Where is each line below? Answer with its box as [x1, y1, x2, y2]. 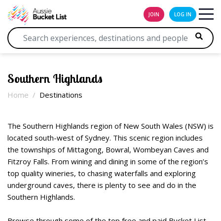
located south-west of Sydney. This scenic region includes [7, 133, 203, 143]
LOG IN [174, 11, 191, 18]
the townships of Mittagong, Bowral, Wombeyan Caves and [7, 145, 209, 154]
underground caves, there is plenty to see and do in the [7, 180, 196, 190]
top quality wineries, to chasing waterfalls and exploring [7, 168, 196, 178]
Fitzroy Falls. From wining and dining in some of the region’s [7, 156, 208, 166]
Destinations [39, 90, 82, 100]
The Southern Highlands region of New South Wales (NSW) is [7, 121, 214, 131]
